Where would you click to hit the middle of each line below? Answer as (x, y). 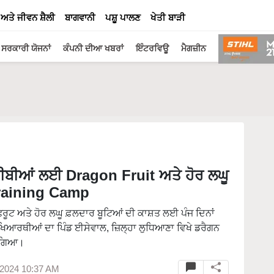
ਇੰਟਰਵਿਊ (152, 48)
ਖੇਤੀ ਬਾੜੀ (168, 17)
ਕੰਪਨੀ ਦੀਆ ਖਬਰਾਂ (93, 48)
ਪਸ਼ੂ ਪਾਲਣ (123, 17)
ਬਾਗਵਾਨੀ (80, 17)
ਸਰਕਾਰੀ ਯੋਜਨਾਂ (26, 48)
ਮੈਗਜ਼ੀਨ (194, 48)
